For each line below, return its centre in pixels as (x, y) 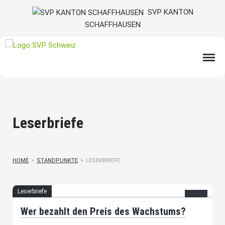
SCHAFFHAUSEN (113, 25)
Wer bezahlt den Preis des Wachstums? (103, 211)
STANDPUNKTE (57, 161)
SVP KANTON (168, 12)
